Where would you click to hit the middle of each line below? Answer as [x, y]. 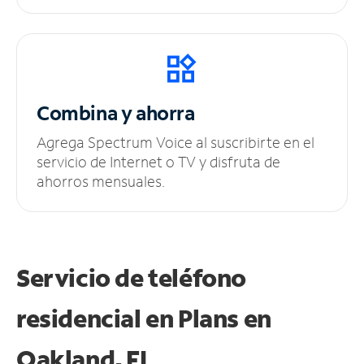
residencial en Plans [130, 318]
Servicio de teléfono [132, 277]
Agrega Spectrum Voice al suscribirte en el [175, 142]
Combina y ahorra [116, 112]
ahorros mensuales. [101, 181]
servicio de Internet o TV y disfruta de [158, 161]
